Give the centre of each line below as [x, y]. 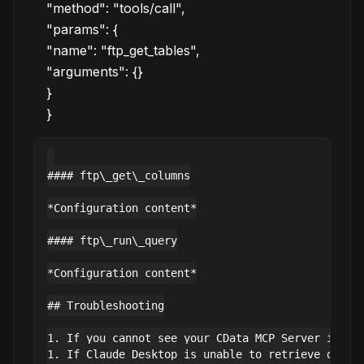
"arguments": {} [95, 71]
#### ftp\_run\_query [112, 240]
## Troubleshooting [106, 305]
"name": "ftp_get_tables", [123, 50]
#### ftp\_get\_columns [119, 175]
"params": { [82, 29]
